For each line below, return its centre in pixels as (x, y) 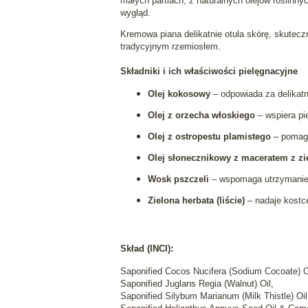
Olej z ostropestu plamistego (209, 136)
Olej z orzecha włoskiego (201, 115)
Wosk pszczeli (178, 179)
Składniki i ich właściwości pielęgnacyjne (209, 71)
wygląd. (135, 13)
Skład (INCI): (146, 249)
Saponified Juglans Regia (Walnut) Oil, (197, 284)
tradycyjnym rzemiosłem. (170, 47)
